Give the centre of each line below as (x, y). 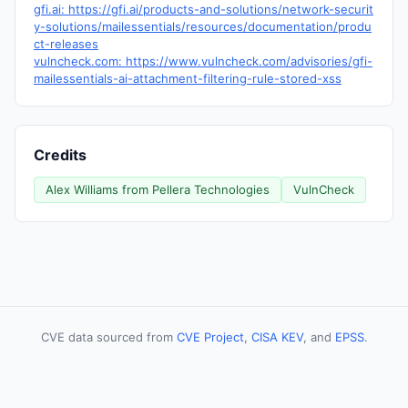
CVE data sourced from (108, 337)
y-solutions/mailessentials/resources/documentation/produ (203, 26)
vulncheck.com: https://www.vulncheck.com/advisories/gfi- (203, 61)
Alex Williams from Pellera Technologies (158, 189)
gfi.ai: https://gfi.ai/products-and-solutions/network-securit (204, 9)
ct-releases (66, 44)
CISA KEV (277, 337)
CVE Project (210, 337)
